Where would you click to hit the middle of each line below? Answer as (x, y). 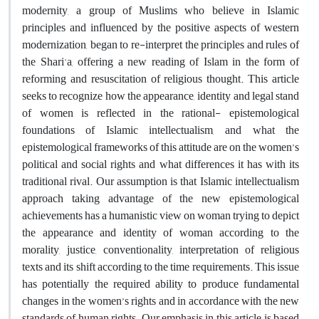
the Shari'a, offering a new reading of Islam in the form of (161, 62)
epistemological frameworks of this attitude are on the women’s (161, 147)
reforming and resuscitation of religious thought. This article (161, 79)
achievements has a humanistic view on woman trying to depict (161, 215)
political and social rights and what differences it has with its (161, 164)
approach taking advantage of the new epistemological (161, 198)
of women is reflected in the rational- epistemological (161, 113)
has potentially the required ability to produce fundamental (161, 284)
